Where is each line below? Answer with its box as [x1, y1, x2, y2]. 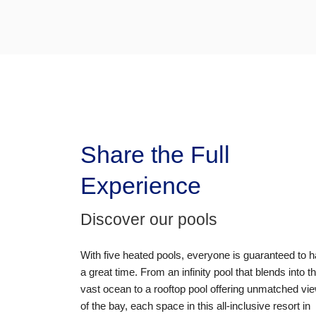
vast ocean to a [80, 282, 154, 295]
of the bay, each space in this [80, 299, 217, 312]
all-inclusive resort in [217, 299, 310, 312]
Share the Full [80, 140, 230, 168]
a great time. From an [80, 265, 182, 278]
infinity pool [182, 265, 233, 278]
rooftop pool [154, 282, 207, 295]
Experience [80, 171, 201, 199]
